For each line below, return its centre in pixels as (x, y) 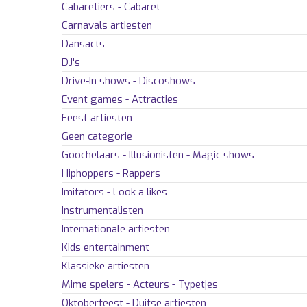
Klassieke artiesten (106, 266)
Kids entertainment (106, 248)
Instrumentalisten (102, 211)
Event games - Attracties (120, 100)
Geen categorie (97, 137)
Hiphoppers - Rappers (111, 174)
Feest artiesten (97, 118)
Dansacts (83, 44)
